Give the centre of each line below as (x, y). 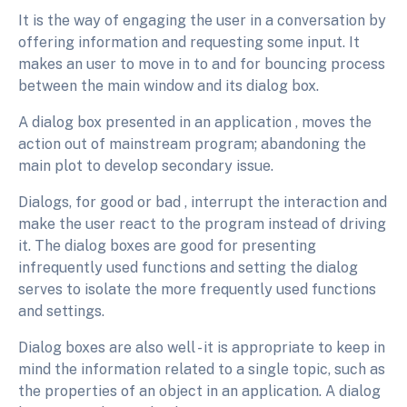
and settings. (61, 312)
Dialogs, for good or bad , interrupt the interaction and (203, 203)
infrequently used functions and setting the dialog (188, 268)
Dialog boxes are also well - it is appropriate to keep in (202, 348)
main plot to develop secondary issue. (146, 166)
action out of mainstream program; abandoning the (192, 144)
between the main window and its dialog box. (169, 86)
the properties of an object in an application (169, 392)
